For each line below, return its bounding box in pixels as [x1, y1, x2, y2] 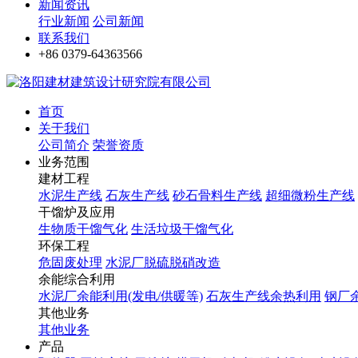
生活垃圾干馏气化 [131, 222, 233, 236]
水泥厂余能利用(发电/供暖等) [38, 289, 203, 303]
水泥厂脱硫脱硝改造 [105, 256, 221, 269]
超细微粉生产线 [265, 189, 355, 202]
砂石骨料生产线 [173, 189, 262, 202]
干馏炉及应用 [38, 205, 115, 219]
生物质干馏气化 [38, 222, 128, 236]
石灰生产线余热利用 [206, 289, 321, 303]
